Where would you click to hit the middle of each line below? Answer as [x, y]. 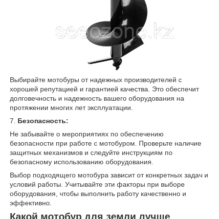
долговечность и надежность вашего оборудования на [97, 99]
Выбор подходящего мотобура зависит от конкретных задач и [109, 175]
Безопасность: [43, 121]
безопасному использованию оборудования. [82, 162]
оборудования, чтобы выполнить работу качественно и [98, 194]
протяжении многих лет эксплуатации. [71, 108]
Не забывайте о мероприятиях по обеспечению [87, 134]
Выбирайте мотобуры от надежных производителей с [96, 80]
